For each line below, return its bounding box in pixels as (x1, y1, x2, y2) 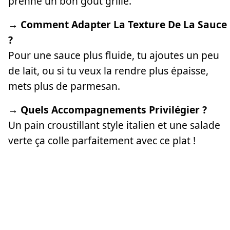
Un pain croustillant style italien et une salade (8, 118, 220, 132)
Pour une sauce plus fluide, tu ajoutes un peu (8, 48, 219, 62)
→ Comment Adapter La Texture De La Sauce (8, 17, 227, 31)
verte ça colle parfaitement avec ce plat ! (8, 133, 196, 147)
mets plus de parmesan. (8, 79, 120, 93)
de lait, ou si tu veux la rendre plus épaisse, (8, 63, 208, 78)
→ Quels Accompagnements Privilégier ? (8, 102, 207, 117)
